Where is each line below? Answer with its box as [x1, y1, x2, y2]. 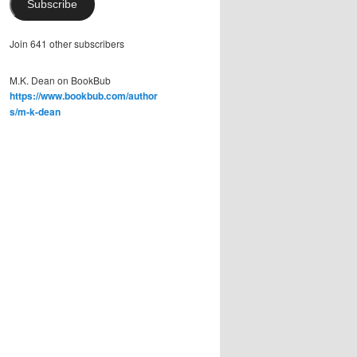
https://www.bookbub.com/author [10, 88, 158, 103]
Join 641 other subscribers [10, 37, 124, 51]
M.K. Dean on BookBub [10, 73, 111, 87]
